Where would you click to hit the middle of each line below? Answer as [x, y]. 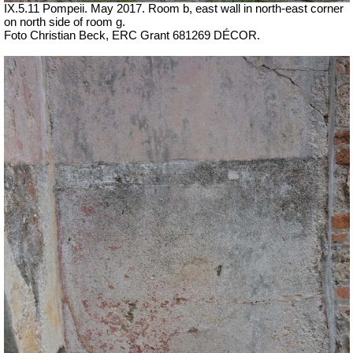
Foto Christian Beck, [58, 35]
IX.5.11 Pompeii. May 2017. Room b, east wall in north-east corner [174, 8]
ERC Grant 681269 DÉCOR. [186, 35]
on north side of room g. [65, 22]
